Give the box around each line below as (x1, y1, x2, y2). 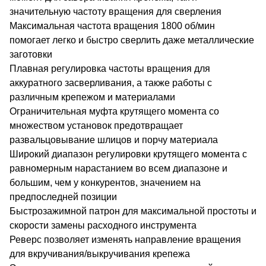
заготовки (9, 49, 52, 59)
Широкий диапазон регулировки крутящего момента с (9, 148, 247, 159)
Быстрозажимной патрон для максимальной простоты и (9, 205, 256, 216)
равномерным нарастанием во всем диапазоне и (9, 163, 227, 173)
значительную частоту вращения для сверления (9, 6, 221, 17)
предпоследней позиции (9, 191, 117, 202)
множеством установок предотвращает (9, 120, 183, 131)
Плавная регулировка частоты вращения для (9, 63, 210, 74)
